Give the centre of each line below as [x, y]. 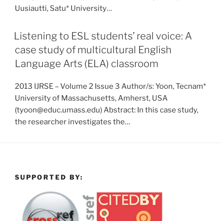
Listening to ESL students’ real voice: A [103, 36]
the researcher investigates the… [73, 122]
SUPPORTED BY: [49, 177]
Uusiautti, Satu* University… [63, 8]
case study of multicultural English [93, 50]
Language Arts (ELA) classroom [87, 64]
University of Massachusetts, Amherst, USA [91, 98]
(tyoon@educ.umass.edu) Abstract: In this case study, [107, 110]
